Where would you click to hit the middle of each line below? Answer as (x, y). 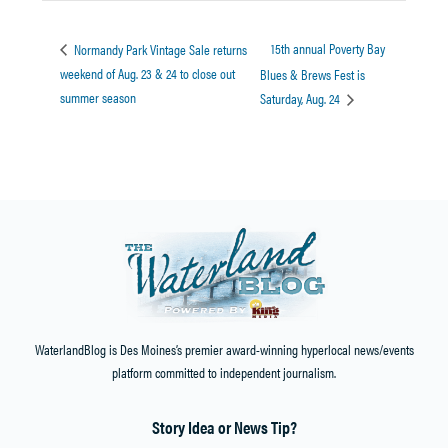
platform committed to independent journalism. (224, 372)
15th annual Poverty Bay (328, 48)
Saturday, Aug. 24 (302, 98)
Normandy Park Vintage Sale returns (159, 48)
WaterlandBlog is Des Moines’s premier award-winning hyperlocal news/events (224, 349)
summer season (98, 97)
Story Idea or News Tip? (224, 426)
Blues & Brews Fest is (313, 73)
